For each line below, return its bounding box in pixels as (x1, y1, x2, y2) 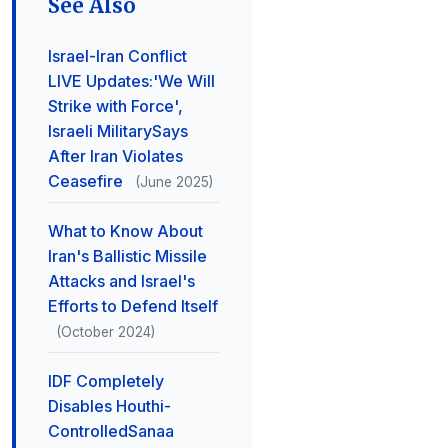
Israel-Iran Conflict (48, 46, 187, 66)
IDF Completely (48, 371, 164, 391)
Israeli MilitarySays (48, 121, 188, 141)
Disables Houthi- (48, 396, 171, 416)
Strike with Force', (48, 96, 183, 116)
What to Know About (48, 221, 203, 241)
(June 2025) (135, 174, 213, 190)
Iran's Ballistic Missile (48, 246, 207, 266)
